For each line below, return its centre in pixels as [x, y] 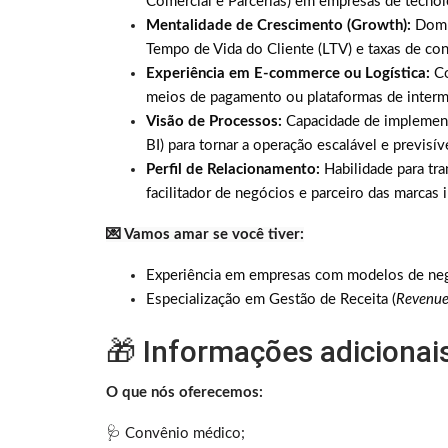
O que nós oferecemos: [184, 393]
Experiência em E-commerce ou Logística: [288, 74]
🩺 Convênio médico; [175, 434]
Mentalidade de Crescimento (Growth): [278, 26]
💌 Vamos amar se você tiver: [205, 235]
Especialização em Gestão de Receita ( [271, 300]
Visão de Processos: [214, 122]
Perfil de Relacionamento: [233, 170]
